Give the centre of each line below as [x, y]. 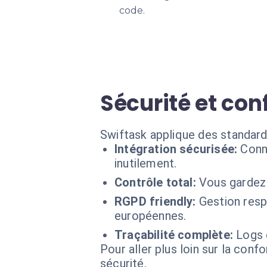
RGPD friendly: [155, 201]
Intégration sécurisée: [176, 149]
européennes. [150, 216]
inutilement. [146, 163]
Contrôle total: [155, 182]
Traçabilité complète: [174, 235]
